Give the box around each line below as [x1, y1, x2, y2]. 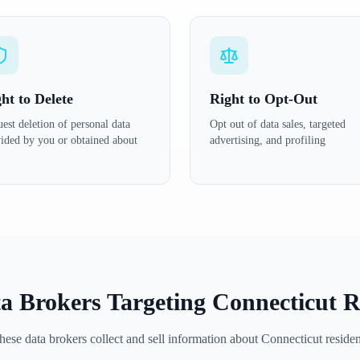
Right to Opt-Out [210, 91, 317, 107]
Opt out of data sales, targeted [210, 118, 346, 130]
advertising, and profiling [210, 134, 325, 146]
